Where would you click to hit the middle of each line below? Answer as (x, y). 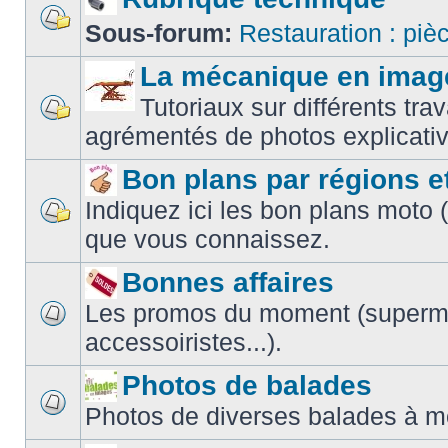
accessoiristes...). (183, 342)
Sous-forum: (162, 33)
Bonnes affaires (228, 282)
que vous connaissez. (207, 239)
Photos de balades (247, 385)
